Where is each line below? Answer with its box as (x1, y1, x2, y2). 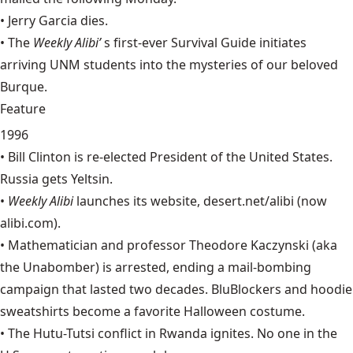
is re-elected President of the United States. (71, 148, 333, 165)
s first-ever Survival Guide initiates (104, 34, 307, 51)
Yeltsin (71, 170, 110, 188)
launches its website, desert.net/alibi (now (76, 192, 327, 210)
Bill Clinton (8, 148, 71, 165)
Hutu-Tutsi (33, 325, 95, 342)
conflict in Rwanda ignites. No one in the (95, 325, 337, 342)
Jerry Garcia (8, 12, 77, 29)
